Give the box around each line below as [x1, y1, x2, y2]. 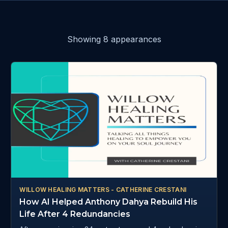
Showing [67, 34, 103, 44]
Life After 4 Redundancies [19, 209, 131, 219]
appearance [108, 34, 157, 44]
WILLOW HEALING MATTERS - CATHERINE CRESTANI [19, 186, 187, 194]
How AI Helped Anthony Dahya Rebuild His [19, 197, 198, 207]
